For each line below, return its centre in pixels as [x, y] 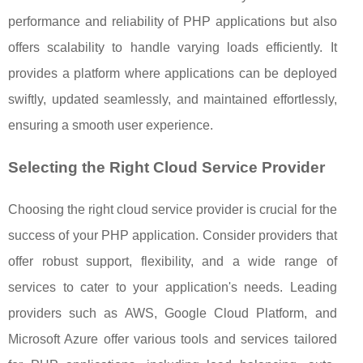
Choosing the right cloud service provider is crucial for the [173, 210]
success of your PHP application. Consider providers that [173, 236]
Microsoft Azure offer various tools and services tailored [173, 340]
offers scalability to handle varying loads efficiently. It [173, 48]
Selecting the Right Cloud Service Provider [167, 168]
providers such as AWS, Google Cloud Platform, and [173, 314]
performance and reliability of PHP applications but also [173, 22]
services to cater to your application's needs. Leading [173, 288]
